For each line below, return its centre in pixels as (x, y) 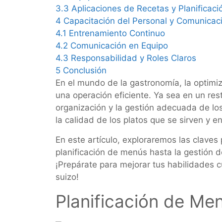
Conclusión (85, 70)
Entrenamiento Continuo (117, 33)
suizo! (67, 177)
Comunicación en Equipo (119, 46)
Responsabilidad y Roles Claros (134, 58)
